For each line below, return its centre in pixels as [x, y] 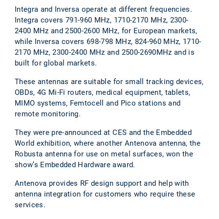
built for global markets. [56, 63]
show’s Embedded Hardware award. [75, 164]
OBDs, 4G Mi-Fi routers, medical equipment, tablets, [103, 92]
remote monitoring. [48, 114]
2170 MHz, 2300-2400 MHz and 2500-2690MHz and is [105, 52]
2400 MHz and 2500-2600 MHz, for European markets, [106, 31]
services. [30, 205]
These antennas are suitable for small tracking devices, [109, 81]
